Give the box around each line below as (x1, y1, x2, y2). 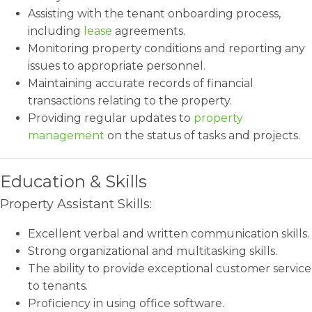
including (28, 24, 84, 38)
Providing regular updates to (28, 111, 194, 125)
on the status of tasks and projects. (104, 129, 300, 142)
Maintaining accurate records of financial (28, 77, 253, 90)
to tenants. (28, 279, 88, 292)
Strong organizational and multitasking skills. (28, 244, 277, 258)
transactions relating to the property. (28, 94, 232, 107)
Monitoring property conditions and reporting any (28, 42, 305, 55)
